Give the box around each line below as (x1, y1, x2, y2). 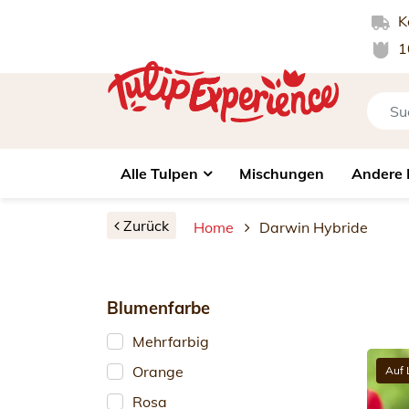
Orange (132, 362, 184, 381)
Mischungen (239, 164, 324, 183)
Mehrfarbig (132, 332, 209, 351)
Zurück (120, 216, 169, 235)
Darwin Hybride (259, 218, 368, 236)
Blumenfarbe (107, 298, 210, 319)
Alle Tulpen (121, 164, 198, 183)
